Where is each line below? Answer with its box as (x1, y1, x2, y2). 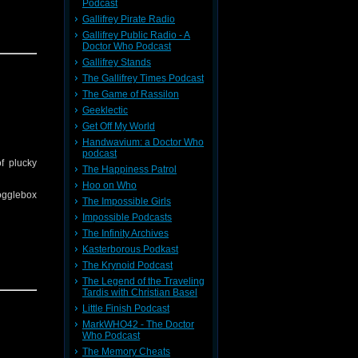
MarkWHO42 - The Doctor (82, 319, 194, 330)
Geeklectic (82, 105, 128, 116)
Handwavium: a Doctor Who (82, 137, 204, 148)
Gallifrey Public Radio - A (82, 30, 190, 41)
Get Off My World (82, 121, 155, 132)
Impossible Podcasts (82, 212, 172, 223)
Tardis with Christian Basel (82, 287, 197, 298)
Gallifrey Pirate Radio (82, 14, 175, 25)
